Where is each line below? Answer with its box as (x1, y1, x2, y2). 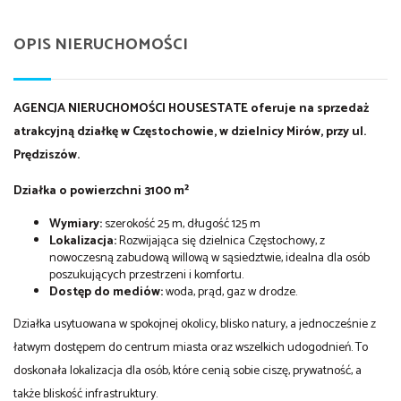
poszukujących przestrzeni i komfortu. (49, 265, 243, 286)
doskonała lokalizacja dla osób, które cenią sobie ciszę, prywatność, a (13, 361, 362, 382)
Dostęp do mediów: (49, 282, 163, 303)
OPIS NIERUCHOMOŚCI (13, 31, 188, 59)
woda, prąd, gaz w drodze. (163, 282, 297, 303)
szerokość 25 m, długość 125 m (102, 214, 260, 235)
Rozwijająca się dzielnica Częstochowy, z (116, 231, 325, 252)
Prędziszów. (13, 145, 80, 166)
